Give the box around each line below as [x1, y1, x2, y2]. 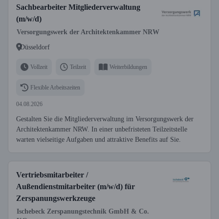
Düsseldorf [20, 43, 50, 51]
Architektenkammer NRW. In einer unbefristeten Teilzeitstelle [16, 126, 187, 133]
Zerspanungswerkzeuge [16, 194, 95, 202]
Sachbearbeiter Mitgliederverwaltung [16, 3, 140, 11]
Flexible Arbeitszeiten [30, 84, 80, 91]
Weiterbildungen [109, 63, 147, 70]
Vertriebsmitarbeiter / [16, 171, 88, 179]
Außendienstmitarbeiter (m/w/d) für [16, 182, 135, 191]
